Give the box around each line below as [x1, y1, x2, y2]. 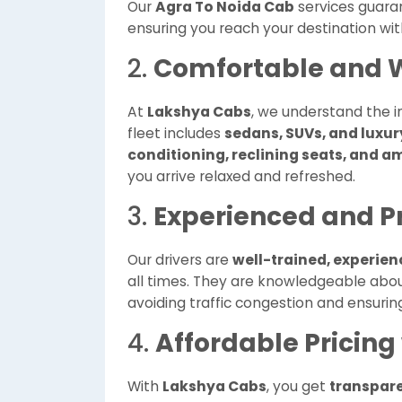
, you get [267, 377, 329, 396]
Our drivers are [127, 250, 232, 269]
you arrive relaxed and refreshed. [127, 167, 355, 186]
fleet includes [127, 124, 224, 143]
